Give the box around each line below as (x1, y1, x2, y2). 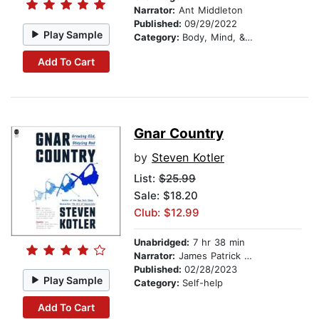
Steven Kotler (152, 150, 224, 165)
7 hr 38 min (189, 236, 245, 249)
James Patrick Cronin (175, 250, 244, 262)
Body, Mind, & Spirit (182, 31, 245, 43)
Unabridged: (134, 236, 189, 249)
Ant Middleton (175, 4, 243, 16)
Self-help (182, 277, 223, 289)
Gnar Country (134, 125, 224, 142)
